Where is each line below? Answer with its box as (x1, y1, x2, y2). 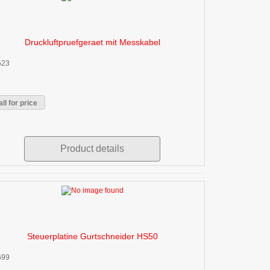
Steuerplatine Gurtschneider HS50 (27, 231, 158, 241)
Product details (60, 143, 125, 154)
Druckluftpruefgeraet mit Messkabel (24, 37, 160, 47)
